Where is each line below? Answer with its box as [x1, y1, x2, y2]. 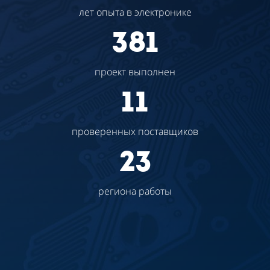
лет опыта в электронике [78, 5, 192, 19]
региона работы [98, 184, 172, 198]
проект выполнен [95, 64, 175, 78]
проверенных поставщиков [72, 124, 198, 138]
